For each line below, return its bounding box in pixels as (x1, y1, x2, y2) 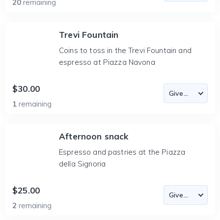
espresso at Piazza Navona (59, 57, 155, 67)
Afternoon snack (59, 131, 129, 141)
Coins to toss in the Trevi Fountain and (59, 46, 192, 55)
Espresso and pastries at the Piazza (59, 147, 186, 157)
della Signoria (59, 159, 106, 168)
